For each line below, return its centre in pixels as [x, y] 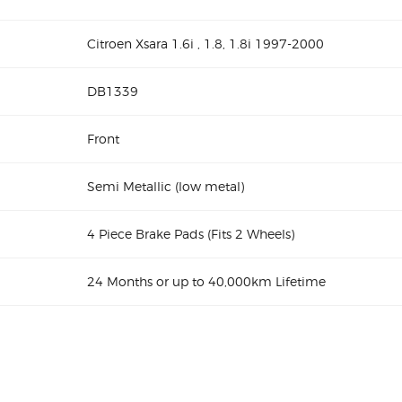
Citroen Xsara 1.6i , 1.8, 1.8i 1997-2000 [205, 43]
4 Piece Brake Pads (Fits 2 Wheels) [191, 233]
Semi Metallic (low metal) [166, 186]
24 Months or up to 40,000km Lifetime [206, 281]
